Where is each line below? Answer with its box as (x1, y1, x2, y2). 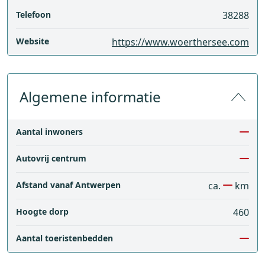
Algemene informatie (20, 87, 161, 106)
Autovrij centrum (16, 153, 86, 164)
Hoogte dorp (16, 206, 69, 217)
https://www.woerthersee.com (112, 35, 249, 49)
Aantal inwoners (16, 126, 83, 137)
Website (16, 35, 49, 47)
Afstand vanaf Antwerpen (16, 179, 121, 190)
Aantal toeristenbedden (16, 232, 113, 244)
